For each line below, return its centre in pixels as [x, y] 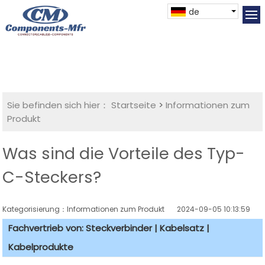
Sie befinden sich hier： [58, 105]
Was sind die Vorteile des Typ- [124, 154]
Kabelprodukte [41, 247]
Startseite [134, 105]
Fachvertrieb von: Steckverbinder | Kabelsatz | [109, 228]
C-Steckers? [52, 177]
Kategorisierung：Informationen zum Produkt [90, 209]
